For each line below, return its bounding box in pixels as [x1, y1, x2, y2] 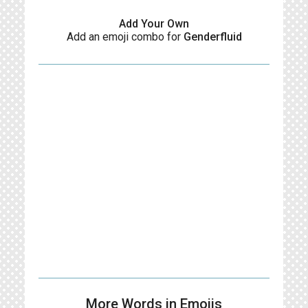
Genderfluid [183, 30, 242, 43]
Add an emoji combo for [66, 30, 184, 43]
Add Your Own [119, 17, 189, 30]
